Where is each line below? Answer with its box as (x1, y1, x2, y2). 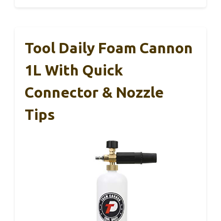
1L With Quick (25, 61, 123, 78)
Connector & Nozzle (25, 83, 164, 101)
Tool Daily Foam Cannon (25, 39, 193, 56)
